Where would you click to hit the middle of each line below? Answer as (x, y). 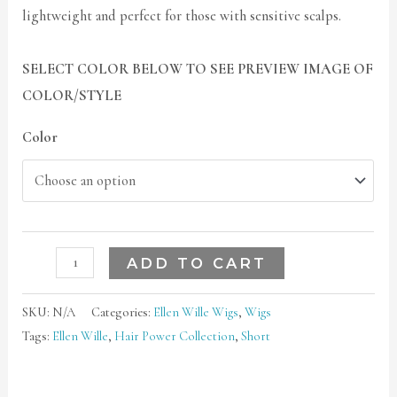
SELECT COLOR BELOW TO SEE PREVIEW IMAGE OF (198, 69)
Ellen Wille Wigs (196, 312)
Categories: (123, 312)
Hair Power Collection (175, 336)
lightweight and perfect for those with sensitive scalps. (182, 16)
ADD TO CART (196, 263)
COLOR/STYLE (72, 95)
